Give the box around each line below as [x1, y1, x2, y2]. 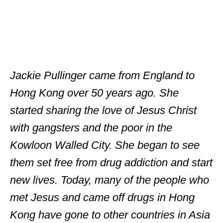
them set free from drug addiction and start [10, 156, 213, 169]
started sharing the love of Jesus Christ [10, 104, 197, 116]
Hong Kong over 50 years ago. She [10, 87, 179, 99]
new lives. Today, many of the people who [10, 174, 209, 186]
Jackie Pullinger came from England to [10, 69, 195, 82]
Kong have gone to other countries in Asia [10, 209, 210, 221]
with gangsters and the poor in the [10, 121, 172, 134]
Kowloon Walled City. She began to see [10, 139, 200, 151]
